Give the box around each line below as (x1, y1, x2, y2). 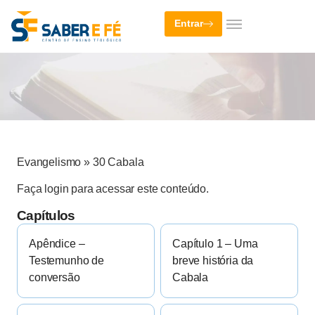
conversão (29, 271, 80, 284)
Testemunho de (29, 255, 104, 267)
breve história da (172, 255, 254, 267)
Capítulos (17, 208, 75, 224)
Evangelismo (17, 155, 82, 168)
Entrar (174, 18, 203, 30)
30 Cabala (92, 155, 144, 168)
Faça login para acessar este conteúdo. (17, 182, 209, 195)
